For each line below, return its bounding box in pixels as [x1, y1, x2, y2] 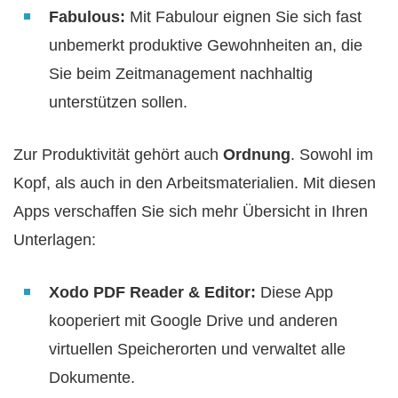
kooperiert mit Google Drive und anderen [49, 312, 338, 330]
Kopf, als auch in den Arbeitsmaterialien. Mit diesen [13, 174, 376, 193]
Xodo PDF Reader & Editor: [49, 283, 256, 302]
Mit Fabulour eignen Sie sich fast [125, 8, 362, 27]
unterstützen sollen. [49, 93, 187, 112]
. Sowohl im [291, 146, 373, 164]
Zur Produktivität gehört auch [13, 146, 223, 164]
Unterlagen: [13, 231, 96, 250]
